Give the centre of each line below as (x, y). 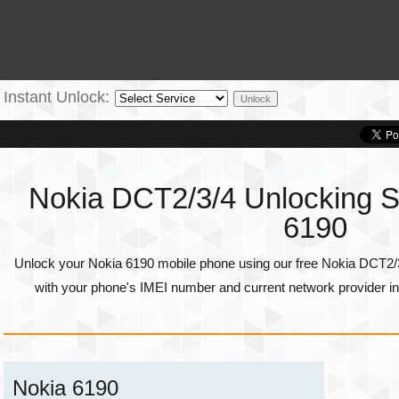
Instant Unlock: (57, 97)
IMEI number (178, 287)
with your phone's (87, 287)
